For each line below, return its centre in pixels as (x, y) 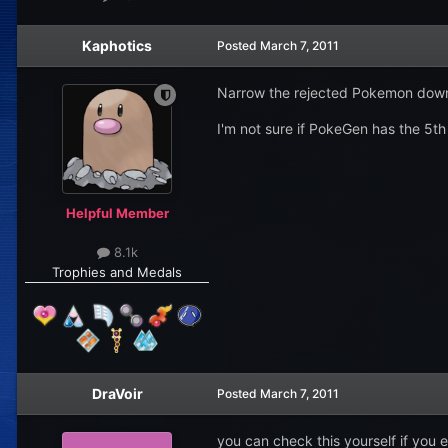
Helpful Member (117, 213)
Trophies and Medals (117, 271)
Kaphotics (117, 46)
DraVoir (117, 393)
